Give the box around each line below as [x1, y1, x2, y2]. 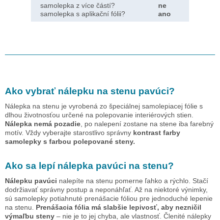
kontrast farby [133, 128, 180, 137]
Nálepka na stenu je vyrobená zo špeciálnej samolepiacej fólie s [5, 102, 203, 110]
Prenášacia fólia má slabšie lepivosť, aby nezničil [36, 203, 201, 211]
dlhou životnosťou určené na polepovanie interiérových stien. [5, 110, 193, 119]
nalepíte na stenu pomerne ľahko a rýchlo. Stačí [57, 176, 208, 185]
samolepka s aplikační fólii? [40, 9, 125, 18]
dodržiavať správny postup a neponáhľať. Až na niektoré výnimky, [5, 185, 208, 193]
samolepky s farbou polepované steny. [5, 137, 135, 145]
